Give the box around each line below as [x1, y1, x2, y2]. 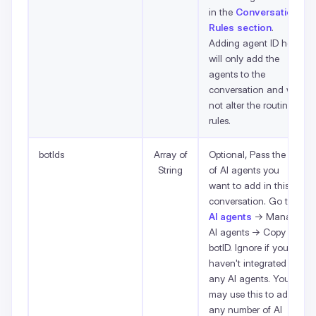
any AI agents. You [209, 272, 290, 284]
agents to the [209, 68, 265, 80]
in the [209, 6, 236, 18]
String [158, 164, 183, 176]
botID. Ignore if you [209, 241, 288, 253]
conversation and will [209, 83, 300, 95]
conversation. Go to [209, 195, 293, 207]
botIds [39, 148, 64, 160]
